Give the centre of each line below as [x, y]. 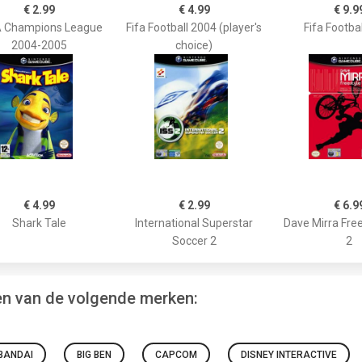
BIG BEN [94, 354]
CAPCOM [176, 354]
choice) [194, 45]
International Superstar [194, 223]
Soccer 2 [194, 240]
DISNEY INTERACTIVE [289, 354]
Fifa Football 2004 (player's [194, 27]
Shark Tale [39, 223]
